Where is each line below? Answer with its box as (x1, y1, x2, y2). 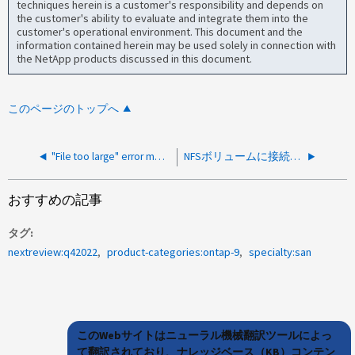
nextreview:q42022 (8, 244, 98, 259)
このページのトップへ (8, 101, 120, 116)
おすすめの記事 (8, 191, 103, 208)
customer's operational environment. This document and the (17, 25, 303, 40)
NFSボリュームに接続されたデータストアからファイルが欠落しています (290, 149, 301, 163)
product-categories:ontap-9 (107, 244, 240, 259)
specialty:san (249, 244, 312, 259)
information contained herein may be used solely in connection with (17, 38, 337, 53)
